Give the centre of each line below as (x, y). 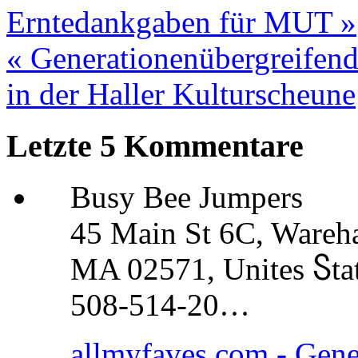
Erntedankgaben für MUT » (181, 22)
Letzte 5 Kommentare (155, 145)
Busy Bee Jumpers (187, 197)
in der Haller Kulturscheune (181, 93)
